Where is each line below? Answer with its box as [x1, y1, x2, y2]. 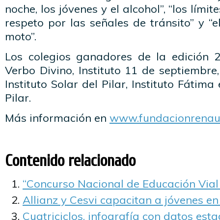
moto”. [5, 29, 36, 43]
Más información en [5, 111, 110, 125]
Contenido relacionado [5, 151, 136, 170]
